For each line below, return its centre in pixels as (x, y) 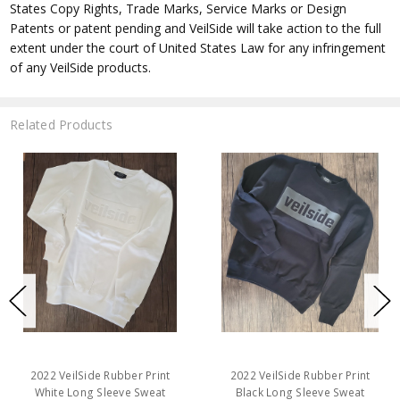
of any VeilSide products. (81, 68)
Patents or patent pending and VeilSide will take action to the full (196, 29)
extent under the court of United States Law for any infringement (198, 48)
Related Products (62, 125)
